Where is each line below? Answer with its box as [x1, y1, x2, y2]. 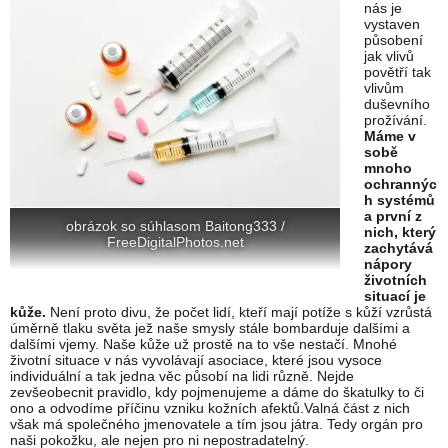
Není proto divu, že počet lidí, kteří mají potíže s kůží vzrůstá [50, 304, 432, 321]
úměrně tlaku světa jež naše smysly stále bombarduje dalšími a [10, 320, 410, 337]
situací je [364, 288, 426, 305]
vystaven [364, 16, 420, 33]
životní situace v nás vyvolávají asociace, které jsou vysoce [10, 352, 382, 369]
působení [364, 32, 423, 49]
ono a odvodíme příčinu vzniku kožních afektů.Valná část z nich [10, 400, 410, 417]
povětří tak [364, 64, 431, 81]
